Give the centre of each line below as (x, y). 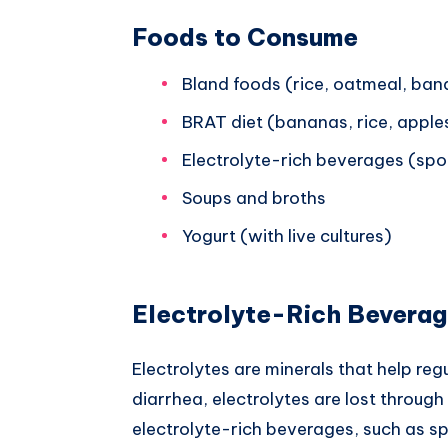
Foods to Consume (245, 36)
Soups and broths (254, 197)
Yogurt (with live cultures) (287, 235)
